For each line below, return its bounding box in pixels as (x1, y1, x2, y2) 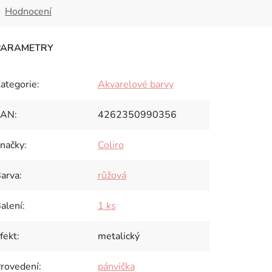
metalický (97, 229, 140, 243)
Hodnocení (5, 5, 52, 18)
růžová (97, 169, 126, 182)
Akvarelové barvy (97, 78, 174, 91)
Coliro (97, 138, 124, 152)
